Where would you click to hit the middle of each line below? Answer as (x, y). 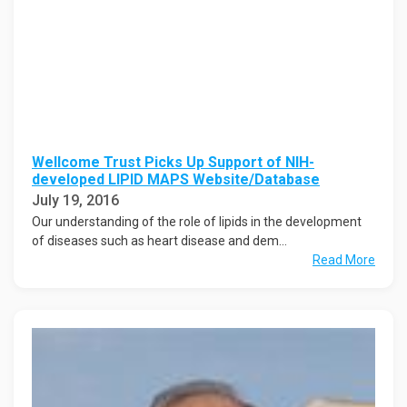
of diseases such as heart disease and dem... (159, 241)
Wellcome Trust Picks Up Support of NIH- (173, 163)
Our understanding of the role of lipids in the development (197, 222)
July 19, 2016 (75, 201)
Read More (344, 260)
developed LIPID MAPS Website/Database (176, 180)
